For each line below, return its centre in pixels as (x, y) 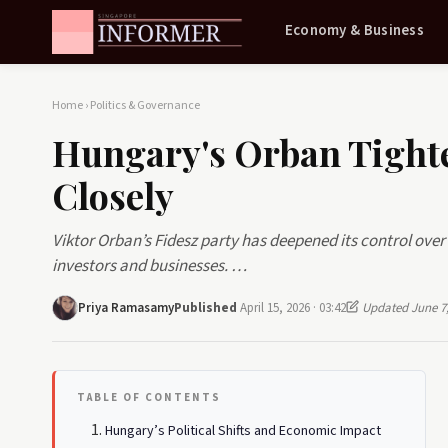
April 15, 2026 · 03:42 (293, 307)
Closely (113, 195)
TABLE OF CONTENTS (149, 397)
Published (207, 307)
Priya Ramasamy (126, 307)
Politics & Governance (145, 105)
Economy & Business (354, 30)
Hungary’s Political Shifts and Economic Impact (243, 431)
